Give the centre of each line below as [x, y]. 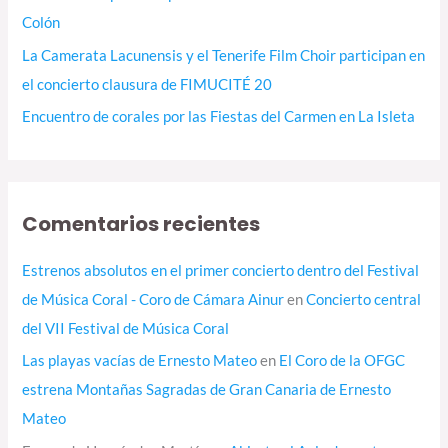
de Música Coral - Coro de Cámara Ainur [153, 299]
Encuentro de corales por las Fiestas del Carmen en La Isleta [219, 117]
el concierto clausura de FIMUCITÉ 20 [147, 84]
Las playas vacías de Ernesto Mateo [140, 361]
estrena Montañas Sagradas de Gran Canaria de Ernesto [207, 390]
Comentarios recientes [141, 223]
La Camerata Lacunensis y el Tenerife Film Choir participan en [224, 55]
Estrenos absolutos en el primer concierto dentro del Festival [221, 270]
